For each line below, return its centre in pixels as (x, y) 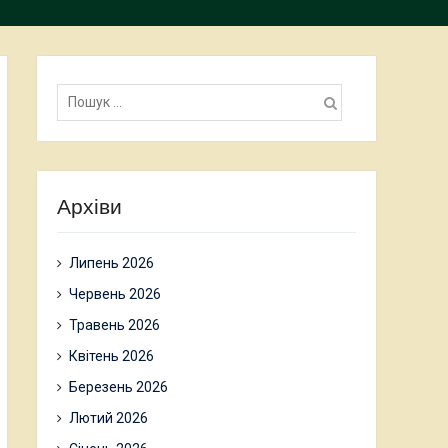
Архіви (89, 206)
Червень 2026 (115, 294)
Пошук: (78, 85)
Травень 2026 (114, 325)
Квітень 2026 (111, 356)
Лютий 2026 (108, 418)
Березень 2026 (118, 387)
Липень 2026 (111, 263)
